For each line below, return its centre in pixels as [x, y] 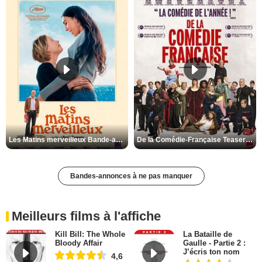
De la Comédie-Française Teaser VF [249, 140]
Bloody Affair [78, 243]
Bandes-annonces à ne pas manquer [131, 176]
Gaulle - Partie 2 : [214, 243]
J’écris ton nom [211, 252]
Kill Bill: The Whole [90, 235]
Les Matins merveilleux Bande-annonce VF [119, 140]
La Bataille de [207, 235]
